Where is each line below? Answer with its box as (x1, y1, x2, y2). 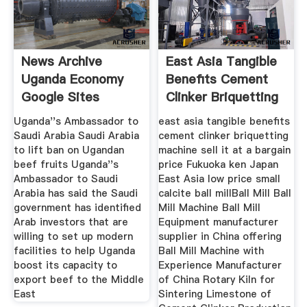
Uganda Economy (21, 71, 123, 88)
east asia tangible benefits (158, 114, 291, 128)
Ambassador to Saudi (13, 171, 118, 186)
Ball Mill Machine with (158, 243, 265, 258)
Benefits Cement (166, 71, 269, 88)
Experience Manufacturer (158, 258, 282, 272)
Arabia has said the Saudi (13, 186, 138, 200)
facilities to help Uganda (13, 243, 135, 258)
